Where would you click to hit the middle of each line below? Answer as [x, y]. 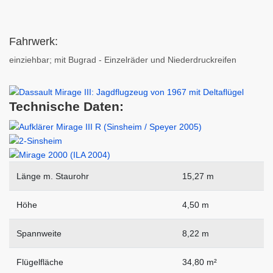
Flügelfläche [40, 262]
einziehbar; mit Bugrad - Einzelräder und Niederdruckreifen [123, 60]
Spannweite [39, 234]
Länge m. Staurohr [53, 176]
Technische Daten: [66, 107]
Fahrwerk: [34, 41]
